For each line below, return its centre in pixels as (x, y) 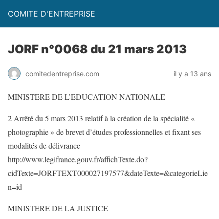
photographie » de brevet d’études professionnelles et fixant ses (104, 132)
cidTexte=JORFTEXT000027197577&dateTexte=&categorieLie (108, 173)
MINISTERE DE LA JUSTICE (58, 208)
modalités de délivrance (44, 145)
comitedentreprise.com (62, 73)
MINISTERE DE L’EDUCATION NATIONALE (87, 97)
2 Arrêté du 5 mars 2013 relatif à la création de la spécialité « (101, 118)
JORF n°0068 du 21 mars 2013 (97, 49)
